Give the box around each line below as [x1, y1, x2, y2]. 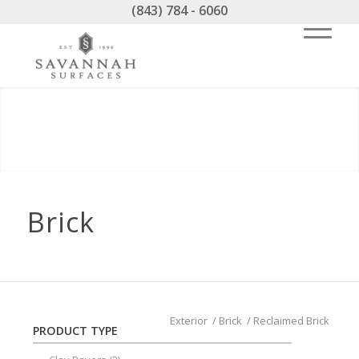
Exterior [170, 313, 208, 328]
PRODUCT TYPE [32, 323, 118, 338]
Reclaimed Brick [253, 313, 330, 328]
